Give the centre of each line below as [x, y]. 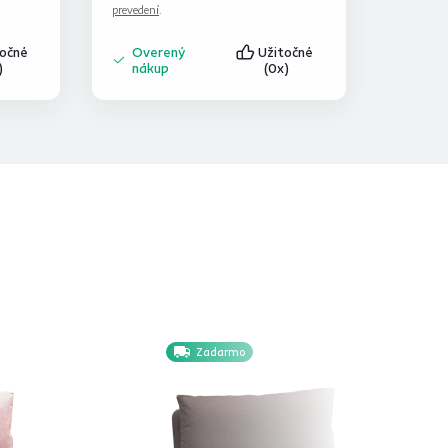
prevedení [135, 10]
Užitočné [288, 52]
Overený [158, 52]
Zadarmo [220, 352]
